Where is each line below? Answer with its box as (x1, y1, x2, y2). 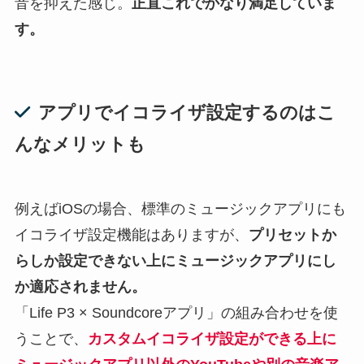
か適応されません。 (14, 279, 146, 296)
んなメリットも (14, 134, 145, 155)
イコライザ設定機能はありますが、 (14, 227, 249, 244)
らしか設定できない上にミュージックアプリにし (14, 253, 336, 270)
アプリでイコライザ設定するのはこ (37, 102, 336, 123)
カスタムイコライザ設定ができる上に (87, 331, 336, 348)
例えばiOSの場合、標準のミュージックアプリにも (14, 201, 346, 218)
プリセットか (248, 227, 336, 244)
